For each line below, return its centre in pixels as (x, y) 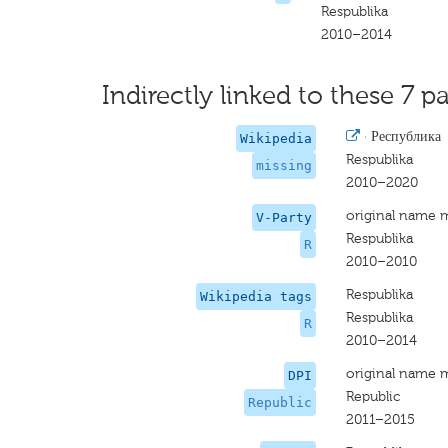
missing (283, 165)
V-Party (283, 217)
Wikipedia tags (255, 296)
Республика (405, 136)
